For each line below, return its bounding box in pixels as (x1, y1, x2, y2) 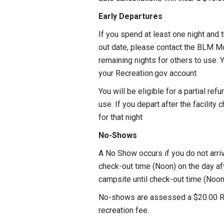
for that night (98, 112, 144, 122)
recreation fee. (98, 205, 151, 215)
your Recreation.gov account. (98, 68, 198, 78)
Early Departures (98, 11, 162, 21)
